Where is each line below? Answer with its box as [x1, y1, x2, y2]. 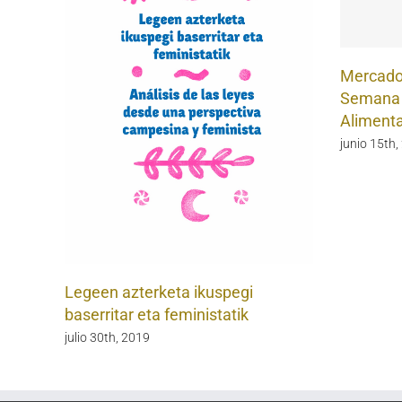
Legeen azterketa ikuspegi [65, 283, 253, 302]
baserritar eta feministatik [65, 305, 249, 325]
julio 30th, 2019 [65, 330, 150, 345]
